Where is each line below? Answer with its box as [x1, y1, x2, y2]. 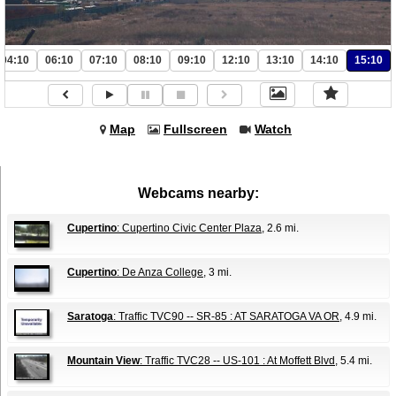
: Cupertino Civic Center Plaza [117, 222, 262, 235]
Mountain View [67, 354, 140, 368]
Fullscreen [164, 122, 227, 137]
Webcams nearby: [138, 186, 259, 202]
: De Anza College [117, 266, 203, 279]
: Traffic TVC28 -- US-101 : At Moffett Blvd [140, 354, 335, 368]
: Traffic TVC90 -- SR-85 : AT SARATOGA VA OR [113, 310, 339, 324]
